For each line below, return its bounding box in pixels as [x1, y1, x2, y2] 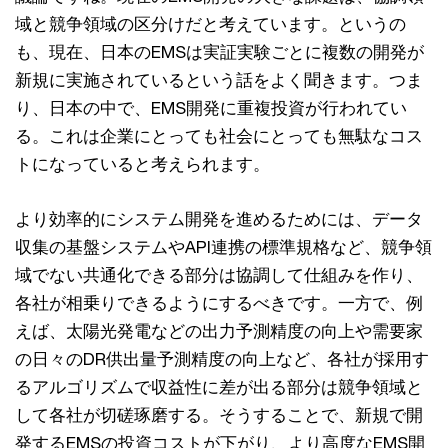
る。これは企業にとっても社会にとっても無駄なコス [15, 126, 423, 147]
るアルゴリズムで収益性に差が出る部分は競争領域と [15, 377, 423, 398]
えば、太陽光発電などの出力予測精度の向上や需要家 [15, 321, 423, 342]
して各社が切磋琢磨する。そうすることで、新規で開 [15, 405, 423, 426]
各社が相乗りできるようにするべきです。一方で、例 [15, 293, 423, 314]
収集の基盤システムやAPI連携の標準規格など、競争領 [15, 237, 432, 258]
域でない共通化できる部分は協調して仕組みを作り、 [15, 265, 423, 286]
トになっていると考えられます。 [15, 154, 270, 175]
